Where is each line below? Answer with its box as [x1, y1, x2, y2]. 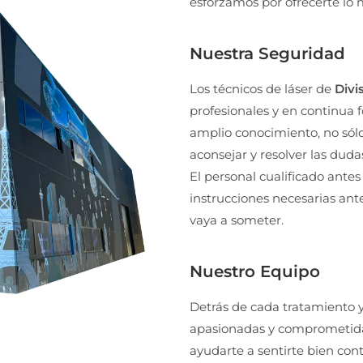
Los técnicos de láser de [190, 81, 335, 96]
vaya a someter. [190, 212, 284, 228]
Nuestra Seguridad [190, 44, 345, 63]
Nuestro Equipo [190, 262, 320, 281]
